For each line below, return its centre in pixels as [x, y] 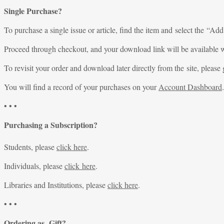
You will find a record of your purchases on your [81, 86]
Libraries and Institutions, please [56, 184]
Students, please [30, 146]
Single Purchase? [33, 10]
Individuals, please [34, 165]
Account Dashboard [190, 86]
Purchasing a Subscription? [51, 124]
